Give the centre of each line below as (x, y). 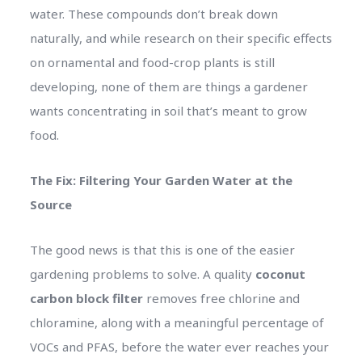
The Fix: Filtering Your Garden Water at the (161, 180)
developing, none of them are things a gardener (168, 86)
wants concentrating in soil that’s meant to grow (168, 110)
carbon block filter (86, 298)
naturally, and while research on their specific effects (181, 38)
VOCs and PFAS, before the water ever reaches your (179, 346)
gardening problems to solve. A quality (142, 274)
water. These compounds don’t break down (154, 13)
